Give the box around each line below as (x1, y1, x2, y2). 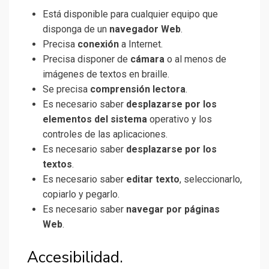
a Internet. (119, 38, 163, 50)
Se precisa (43, 83, 90, 95)
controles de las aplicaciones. (43, 128, 168, 141)
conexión (77, 38, 119, 50)
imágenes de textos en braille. (43, 68, 169, 80)
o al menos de (165, 53, 226, 65)
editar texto (126, 174, 180, 186)
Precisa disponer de (43, 53, 130, 65)
